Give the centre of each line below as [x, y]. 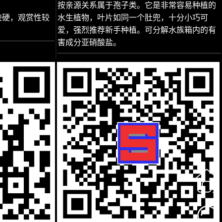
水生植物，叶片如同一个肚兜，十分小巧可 [133, 18]
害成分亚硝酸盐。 [89, 42]
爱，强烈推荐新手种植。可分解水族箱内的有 [137, 30]
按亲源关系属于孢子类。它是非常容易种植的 [137, 5]
